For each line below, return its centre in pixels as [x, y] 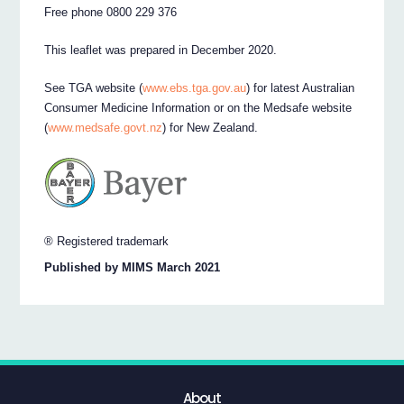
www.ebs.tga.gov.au [195, 88]
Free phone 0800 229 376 [111, 13]
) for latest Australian [301, 88]
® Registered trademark [107, 242]
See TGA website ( [94, 88]
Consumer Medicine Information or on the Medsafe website [198, 108]
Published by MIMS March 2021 [133, 267]
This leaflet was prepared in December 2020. [161, 50]
